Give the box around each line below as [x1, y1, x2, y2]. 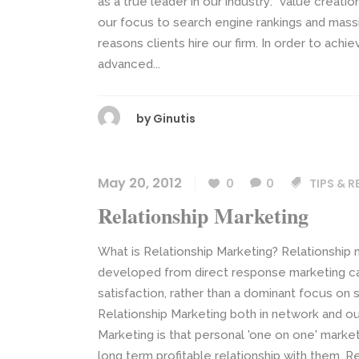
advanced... [98, 57, 160, 71]
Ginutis [153, 111, 196, 127]
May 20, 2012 [98, 174, 182, 192]
